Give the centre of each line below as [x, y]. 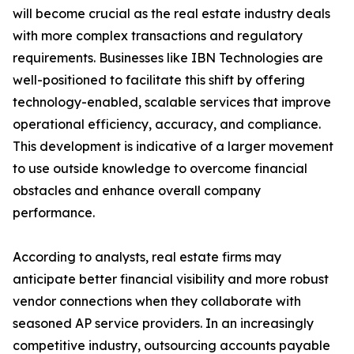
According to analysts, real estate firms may [147, 257]
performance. [54, 213]
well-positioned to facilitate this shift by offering [159, 80]
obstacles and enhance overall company [137, 191]
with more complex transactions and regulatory [158, 36]
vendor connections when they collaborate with [157, 301]
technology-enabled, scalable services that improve [172, 102]
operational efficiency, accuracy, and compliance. [167, 124]
